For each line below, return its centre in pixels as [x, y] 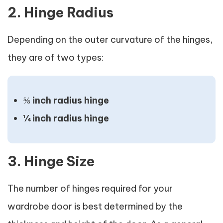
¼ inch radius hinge [66, 118]
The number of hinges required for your [90, 188]
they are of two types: [56, 57]
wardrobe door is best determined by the [95, 206]
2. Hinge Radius [60, 12]
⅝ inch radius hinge [66, 100]
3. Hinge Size [51, 161]
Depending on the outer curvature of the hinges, [110, 40]
